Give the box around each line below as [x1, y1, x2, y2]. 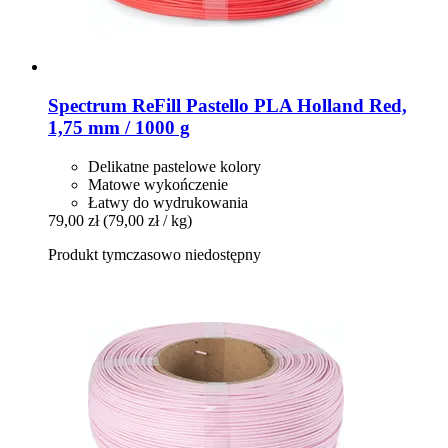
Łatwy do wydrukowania [88, 193, 248, 211]
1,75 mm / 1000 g [48, 117, 190, 138]
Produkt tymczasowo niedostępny [48, 245, 261, 263]
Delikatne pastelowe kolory [88, 157, 261, 175]
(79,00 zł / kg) [103, 211, 192, 229]
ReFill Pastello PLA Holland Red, [127, 95, 407, 116]
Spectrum [48, 95, 127, 116]
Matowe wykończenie [88, 175, 228, 193]
